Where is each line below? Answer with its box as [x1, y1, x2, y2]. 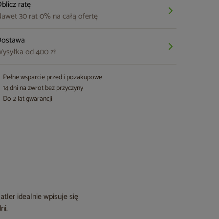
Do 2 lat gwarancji [3, 93, 53, 105]
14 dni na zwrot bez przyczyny [3, 83, 84, 94]
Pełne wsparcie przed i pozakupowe [3, 72, 103, 83]
